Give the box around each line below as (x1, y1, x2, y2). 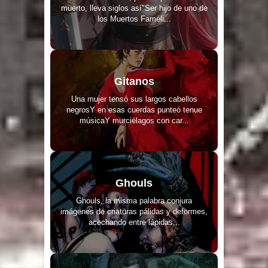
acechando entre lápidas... (88, 217, 180, 227)
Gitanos (114, 75, 154, 87)
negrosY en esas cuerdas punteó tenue (66, 105, 202, 114)
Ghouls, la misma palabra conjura (76, 196, 192, 205)
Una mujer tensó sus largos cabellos (71, 94, 197, 103)
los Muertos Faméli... (97, 14, 171, 23)
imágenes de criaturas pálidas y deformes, (60, 206, 208, 216)
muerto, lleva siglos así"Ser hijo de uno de (60, 3, 208, 13)
